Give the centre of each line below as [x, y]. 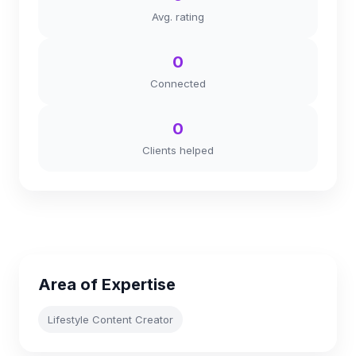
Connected [178, 83]
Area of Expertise [107, 284]
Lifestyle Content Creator [110, 319]
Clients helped [178, 150]
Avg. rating [178, 17]
